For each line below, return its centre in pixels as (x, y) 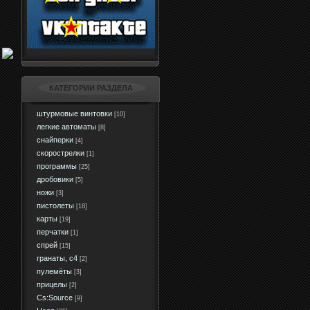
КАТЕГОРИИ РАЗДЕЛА (91, 88)
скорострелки (61, 153)
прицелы (52, 284)
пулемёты (54, 271)
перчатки (53, 232)
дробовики (55, 179)
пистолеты (55, 206)
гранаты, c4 (57, 258)
